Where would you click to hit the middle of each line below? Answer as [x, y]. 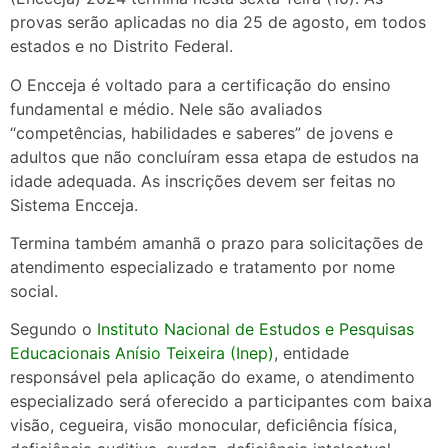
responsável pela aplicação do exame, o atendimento [212, 377]
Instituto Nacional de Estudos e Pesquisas [255, 329]
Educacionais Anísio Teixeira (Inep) [142, 353]
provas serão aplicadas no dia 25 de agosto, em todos [218, 22]
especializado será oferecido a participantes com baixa [221, 401]
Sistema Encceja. [74, 204]
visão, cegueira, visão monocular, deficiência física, [203, 425]
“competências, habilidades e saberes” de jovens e [201, 132]
